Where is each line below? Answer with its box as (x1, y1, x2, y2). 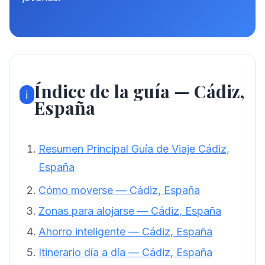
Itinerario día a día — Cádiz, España (38, 246, 212, 259)
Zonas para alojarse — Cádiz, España (38, 205, 221, 218)
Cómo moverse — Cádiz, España (38, 184, 200, 197)
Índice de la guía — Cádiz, (34, 79, 244, 104)
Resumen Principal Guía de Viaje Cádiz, (38, 143, 230, 156)
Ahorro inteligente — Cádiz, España (38, 225, 212, 238)
